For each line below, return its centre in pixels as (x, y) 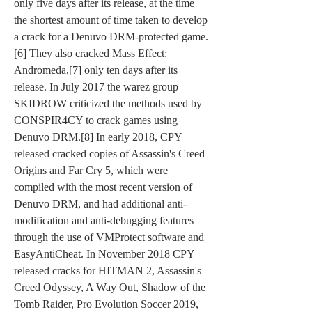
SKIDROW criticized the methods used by (108, 103)
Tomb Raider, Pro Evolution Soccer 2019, (106, 304)
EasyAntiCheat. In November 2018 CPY (104, 254)
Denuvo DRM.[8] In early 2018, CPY (98, 137)
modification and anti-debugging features (104, 220)
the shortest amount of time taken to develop (111, 20)
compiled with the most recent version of (103, 187)
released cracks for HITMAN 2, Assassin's (108, 271)
